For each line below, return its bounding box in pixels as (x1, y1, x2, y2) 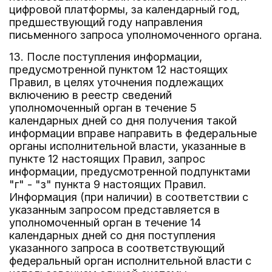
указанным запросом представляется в (9, 203, 220, 216)
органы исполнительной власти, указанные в (9, 140, 246, 152)
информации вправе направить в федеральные (9, 127, 257, 140)
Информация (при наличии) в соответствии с (9, 191, 248, 203)
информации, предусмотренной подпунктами (9, 165, 250, 178)
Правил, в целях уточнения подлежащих (9, 76, 223, 89)
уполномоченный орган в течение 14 (9, 216, 201, 229)
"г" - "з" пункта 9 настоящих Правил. (9, 178, 206, 191)
